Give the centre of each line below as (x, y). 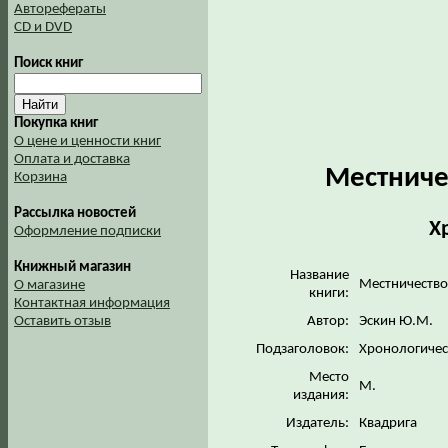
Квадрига (389, 423)
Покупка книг (56, 123)
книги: (329, 293)
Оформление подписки (87, 231)
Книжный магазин (72, 267)
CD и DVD (43, 27)
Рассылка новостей (75, 213)
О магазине (49, 285)
